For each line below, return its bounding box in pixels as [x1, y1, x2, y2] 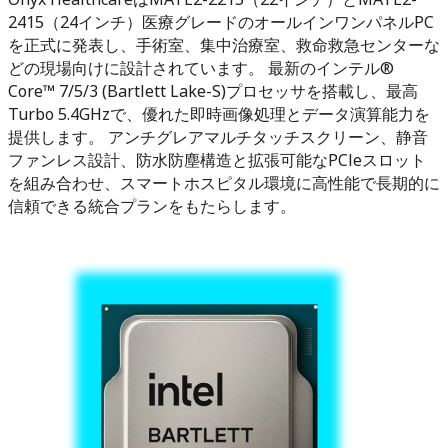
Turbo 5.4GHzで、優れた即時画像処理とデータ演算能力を [8, 102, 430, 125]
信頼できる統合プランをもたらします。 [8, 194, 296, 217]
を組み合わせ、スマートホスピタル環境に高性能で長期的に [8, 171, 440, 194]
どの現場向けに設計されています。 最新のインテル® [8, 56, 394, 79]
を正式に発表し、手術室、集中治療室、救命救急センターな [8, 33, 440, 56]
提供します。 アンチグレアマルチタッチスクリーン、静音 [8, 125, 428, 148]
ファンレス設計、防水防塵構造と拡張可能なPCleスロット [8, 148, 426, 171]
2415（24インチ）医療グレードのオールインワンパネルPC [8, 10, 434, 33]
